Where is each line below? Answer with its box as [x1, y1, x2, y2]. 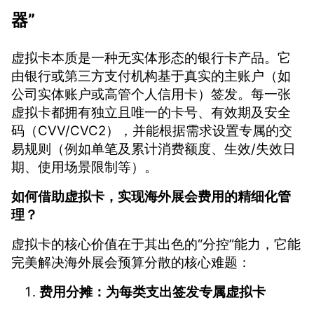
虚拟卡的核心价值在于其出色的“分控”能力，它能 [11, 235, 301, 252]
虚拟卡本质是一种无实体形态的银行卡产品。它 [11, 49, 291, 66]
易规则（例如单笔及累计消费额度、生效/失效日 [11, 140, 296, 157]
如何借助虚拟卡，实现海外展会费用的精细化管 [11, 188, 291, 205]
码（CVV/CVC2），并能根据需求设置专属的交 [11, 122, 292, 139]
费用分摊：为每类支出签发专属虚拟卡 [39, 283, 266, 300]
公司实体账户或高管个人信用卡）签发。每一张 [11, 86, 291, 102]
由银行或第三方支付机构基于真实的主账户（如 [11, 67, 291, 84]
